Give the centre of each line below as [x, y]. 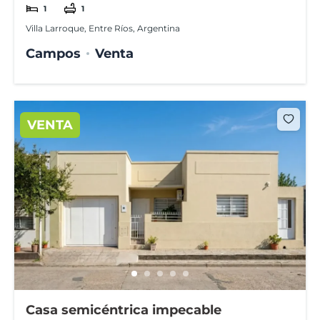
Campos [54, 53]
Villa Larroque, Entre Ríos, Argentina [103, 29]
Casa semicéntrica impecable [124, 310]
